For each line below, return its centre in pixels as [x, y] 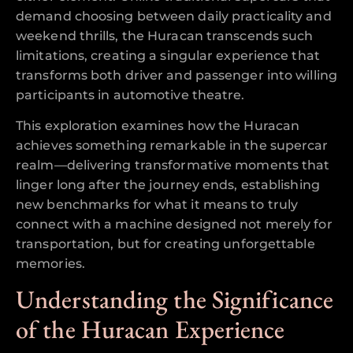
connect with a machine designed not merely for [174, 224]
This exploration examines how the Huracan [158, 125]
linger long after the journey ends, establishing [168, 184]
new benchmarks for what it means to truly [157, 204]
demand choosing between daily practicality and [174, 16]
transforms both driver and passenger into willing [176, 75]
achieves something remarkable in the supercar [172, 145]
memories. [50, 263]
